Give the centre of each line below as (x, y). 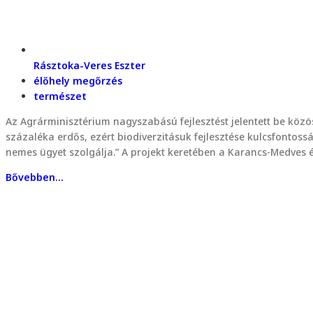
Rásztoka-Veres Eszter (89, 65)
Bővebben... (35, 177)
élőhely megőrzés (78, 80)
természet (60, 96)
